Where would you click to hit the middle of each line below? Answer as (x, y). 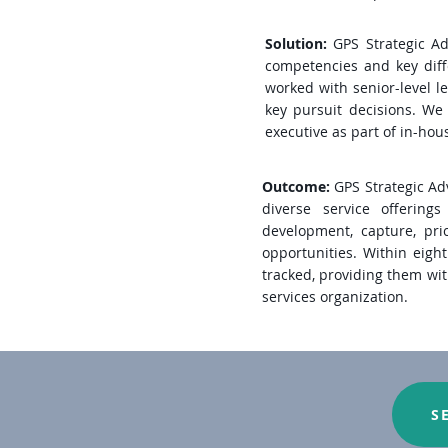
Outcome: (298, 186)
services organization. (339, 296)
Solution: (299, 43)
